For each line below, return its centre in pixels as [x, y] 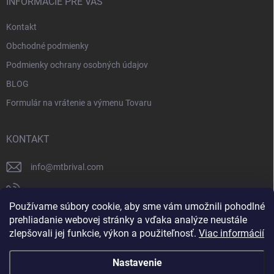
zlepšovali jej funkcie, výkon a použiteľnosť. [104, 233]
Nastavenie [137, 263]
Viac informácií [231, 233]
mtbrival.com [78, 167]
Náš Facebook [58, 214]
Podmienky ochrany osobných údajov [77, 65]
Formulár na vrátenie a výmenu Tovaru [79, 102]
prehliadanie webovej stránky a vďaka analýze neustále [128, 220]
